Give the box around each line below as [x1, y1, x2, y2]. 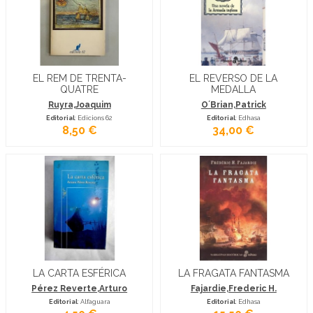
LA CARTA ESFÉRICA [33, 267, 126, 279]
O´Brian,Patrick [201, 99, 266, 110]
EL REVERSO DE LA [189, 72, 278, 84]
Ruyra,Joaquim [48, 99, 111, 110]
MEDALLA [211, 83, 256, 95]
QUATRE [60, 83, 99, 95]
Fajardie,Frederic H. [190, 284, 277, 294]
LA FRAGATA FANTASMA [177, 267, 289, 279]
